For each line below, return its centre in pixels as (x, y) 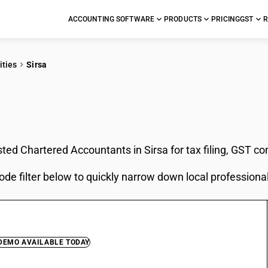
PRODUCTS (183, 19)
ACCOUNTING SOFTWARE (111, 19)
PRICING (226, 19)
